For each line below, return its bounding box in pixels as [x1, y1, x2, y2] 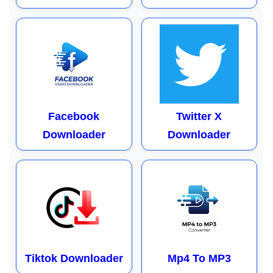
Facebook [48, 110, 100, 122]
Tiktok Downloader [24, 252, 123, 264]
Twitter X [176, 110, 222, 122]
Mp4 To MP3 [167, 252, 231, 264]
